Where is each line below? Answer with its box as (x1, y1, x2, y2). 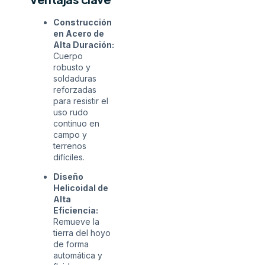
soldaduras (53, 73, 96, 84)
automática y (53, 250, 102, 261)
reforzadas (53, 85, 96, 95)
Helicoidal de (53, 183, 108, 193)
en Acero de (53, 28, 104, 39)
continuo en (53, 118, 99, 129)
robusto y (53, 62, 91, 73)
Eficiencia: (53, 205, 98, 216)
